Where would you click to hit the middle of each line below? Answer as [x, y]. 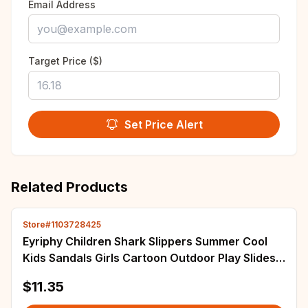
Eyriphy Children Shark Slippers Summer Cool [145, 241]
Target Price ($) [65, 61]
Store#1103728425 [62, 224]
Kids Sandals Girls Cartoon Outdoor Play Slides [149, 258]
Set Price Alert [164, 124]
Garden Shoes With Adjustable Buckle [125, 274]
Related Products [69, 187]
